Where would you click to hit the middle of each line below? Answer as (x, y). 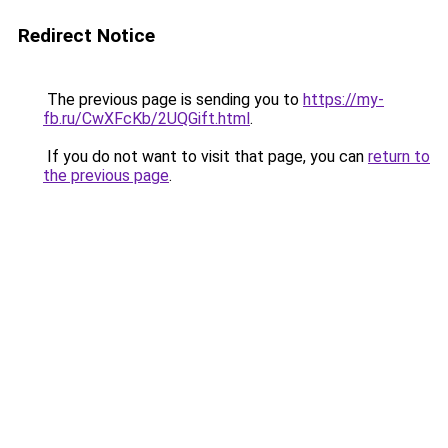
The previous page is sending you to (173, 99)
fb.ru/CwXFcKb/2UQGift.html (146, 118)
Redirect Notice (86, 35)
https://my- (343, 99)
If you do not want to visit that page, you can (205, 156)
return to (399, 156)
